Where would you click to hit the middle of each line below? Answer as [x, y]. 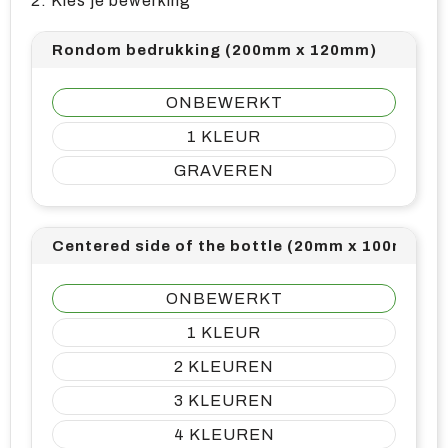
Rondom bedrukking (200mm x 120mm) [214, 50]
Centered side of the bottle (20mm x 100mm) [240, 246]
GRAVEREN [224, 170]
